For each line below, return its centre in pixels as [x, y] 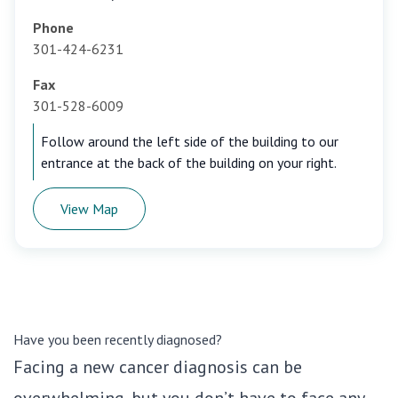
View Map [89, 209]
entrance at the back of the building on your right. [189, 163]
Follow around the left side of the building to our [190, 142]
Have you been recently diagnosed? [118, 340]
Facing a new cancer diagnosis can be [158, 367]
